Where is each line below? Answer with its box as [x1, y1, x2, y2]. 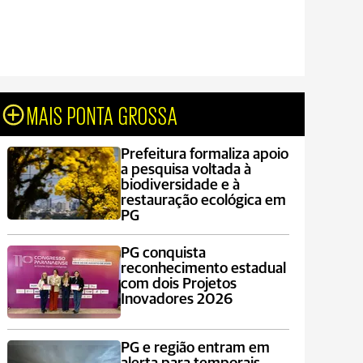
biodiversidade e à [120, 177, 240, 193]
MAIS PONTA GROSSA [27, 101, 179, 127]
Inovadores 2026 [120, 292, 233, 307]
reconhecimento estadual [120, 261, 286, 276]
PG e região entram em [120, 340, 270, 356]
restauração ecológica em [120, 193, 286, 208]
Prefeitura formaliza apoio [120, 147, 288, 162]
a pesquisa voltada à [120, 162, 251, 177]
